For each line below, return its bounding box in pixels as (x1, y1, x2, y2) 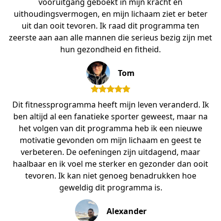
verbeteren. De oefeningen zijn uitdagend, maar (21, 146, 200, 157)
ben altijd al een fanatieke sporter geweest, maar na (13, 110, 208, 122)
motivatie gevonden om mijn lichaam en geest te (20, 134, 201, 146)
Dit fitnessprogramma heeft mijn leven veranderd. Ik (12, 99, 209, 110)
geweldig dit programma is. (59, 182, 162, 193)
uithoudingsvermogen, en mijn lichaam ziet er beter (13, 8, 208, 19)
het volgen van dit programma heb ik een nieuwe (19, 122, 202, 134)
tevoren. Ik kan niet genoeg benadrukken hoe (25, 170, 196, 181)
